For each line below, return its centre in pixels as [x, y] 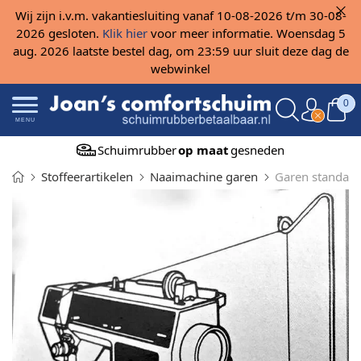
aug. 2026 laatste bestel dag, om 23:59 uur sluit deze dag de [180, 51]
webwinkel [180, 68]
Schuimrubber [137, 149]
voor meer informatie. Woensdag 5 [246, 33]
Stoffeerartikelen [87, 176]
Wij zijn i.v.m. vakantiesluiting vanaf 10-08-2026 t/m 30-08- [180, 15]
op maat [204, 149]
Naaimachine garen [204, 176]
